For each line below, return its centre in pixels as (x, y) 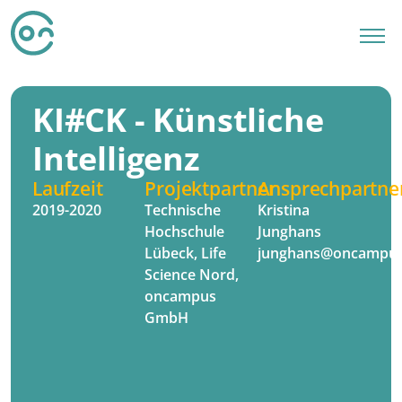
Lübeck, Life (186, 253)
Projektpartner (210, 188)
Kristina (283, 210)
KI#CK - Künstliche (178, 120)
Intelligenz (116, 158)
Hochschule (185, 232)
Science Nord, (192, 275)
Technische (183, 210)
